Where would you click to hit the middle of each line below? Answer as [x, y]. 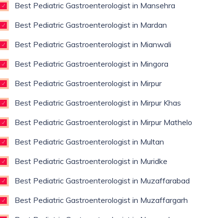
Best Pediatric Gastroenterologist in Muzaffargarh [101, 200]
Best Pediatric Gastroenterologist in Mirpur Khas [98, 103]
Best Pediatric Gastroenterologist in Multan [89, 142]
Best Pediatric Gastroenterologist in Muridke [91, 161]
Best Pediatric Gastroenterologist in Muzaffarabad [102, 181]
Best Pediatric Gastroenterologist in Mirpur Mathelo [103, 122]
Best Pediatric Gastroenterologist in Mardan [91, 25]
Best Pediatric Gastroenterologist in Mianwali [93, 44]
